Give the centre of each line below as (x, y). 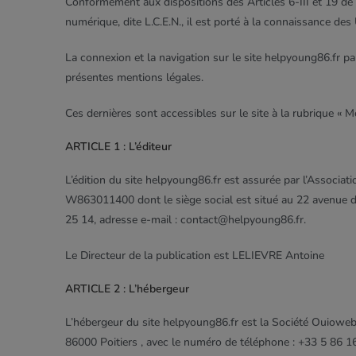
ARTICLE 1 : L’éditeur (118, 147)
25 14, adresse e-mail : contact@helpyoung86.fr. (186, 220)
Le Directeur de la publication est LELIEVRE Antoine (195, 255)
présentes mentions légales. (134, 77)
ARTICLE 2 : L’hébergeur (127, 289)
